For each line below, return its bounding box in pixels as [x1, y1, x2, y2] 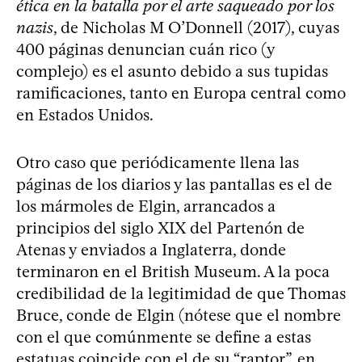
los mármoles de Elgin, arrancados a [16, 196, 276, 216]
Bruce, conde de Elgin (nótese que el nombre [16, 305, 341, 325]
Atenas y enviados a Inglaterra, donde [16, 239, 286, 259]
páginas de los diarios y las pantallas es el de [16, 174, 332, 194]
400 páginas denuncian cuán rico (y [16, 39, 275, 59]
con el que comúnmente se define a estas [16, 326, 311, 347]
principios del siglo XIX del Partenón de [16, 217, 305, 238]
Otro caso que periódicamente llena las [16, 152, 299, 172]
